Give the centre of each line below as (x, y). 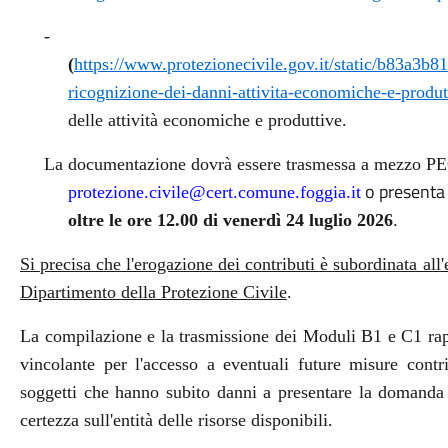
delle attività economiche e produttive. (207, 120)
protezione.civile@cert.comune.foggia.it (214, 192)
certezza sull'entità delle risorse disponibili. (176, 420)
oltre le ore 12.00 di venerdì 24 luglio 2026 (230, 220)
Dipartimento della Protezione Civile (153, 292)
